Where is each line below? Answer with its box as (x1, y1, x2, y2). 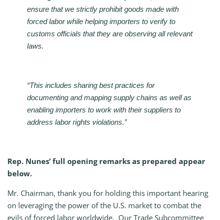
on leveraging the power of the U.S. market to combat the (7, 200, 201, 211)
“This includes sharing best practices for (27, 81, 155, 90)
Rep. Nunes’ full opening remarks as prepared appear (7, 156, 205, 166)
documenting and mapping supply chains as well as (27, 93, 192, 102)
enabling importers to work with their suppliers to (27, 106, 181, 114)
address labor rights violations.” (27, 118, 127, 127)
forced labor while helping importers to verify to (27, 17, 175, 26)
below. (7, 168, 32, 179)
